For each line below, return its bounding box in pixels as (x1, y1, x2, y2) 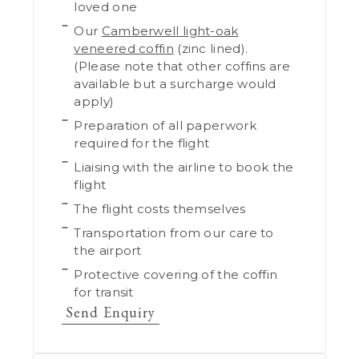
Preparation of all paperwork (74, 118, 256, 134)
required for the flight (74, 135, 210, 151)
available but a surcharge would (74, 76, 276, 92)
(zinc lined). (173, 41, 248, 57)
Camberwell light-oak (101, 23, 239, 39)
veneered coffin (74, 41, 174, 57)
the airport (74, 243, 142, 259)
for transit (74, 284, 134, 301)
